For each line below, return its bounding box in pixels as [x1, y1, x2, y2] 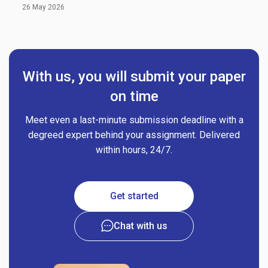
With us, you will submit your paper [22, 68, 246, 85]
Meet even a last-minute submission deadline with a [25, 114, 243, 126]
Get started [109, 190, 159, 202]
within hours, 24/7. [96, 144, 172, 156]
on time [109, 87, 159, 105]
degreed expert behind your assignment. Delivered [28, 129, 240, 141]
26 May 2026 [22, 2, 65, 11]
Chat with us [113, 220, 167, 232]
